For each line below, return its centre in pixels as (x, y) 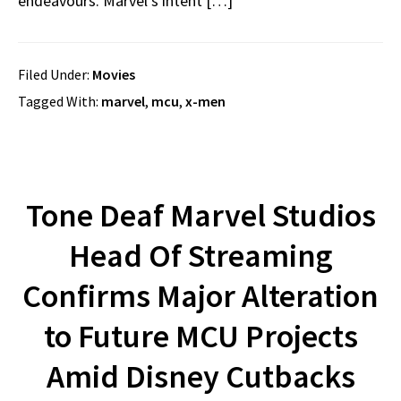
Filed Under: (55, 74)
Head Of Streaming (200, 256)
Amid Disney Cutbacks (200, 376)
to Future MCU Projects (200, 336)
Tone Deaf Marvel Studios (200, 215)
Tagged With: (60, 101)
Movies (114, 74)
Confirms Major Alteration (200, 296)
